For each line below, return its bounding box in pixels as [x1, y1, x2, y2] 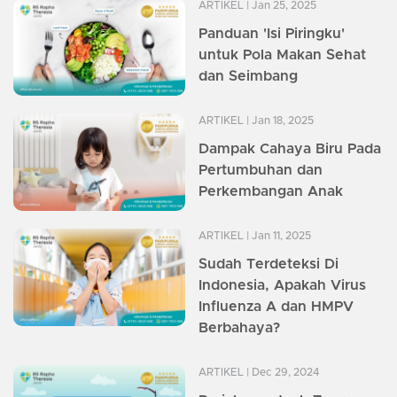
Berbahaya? [198, 321, 280, 336]
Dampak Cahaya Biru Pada [198, 142, 381, 157]
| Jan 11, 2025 [244, 230, 311, 242]
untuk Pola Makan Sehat [198, 48, 366, 63]
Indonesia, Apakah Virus [198, 278, 366, 293]
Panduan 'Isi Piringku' [198, 27, 345, 42]
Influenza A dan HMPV [198, 300, 354, 315]
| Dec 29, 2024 [244, 367, 320, 378]
